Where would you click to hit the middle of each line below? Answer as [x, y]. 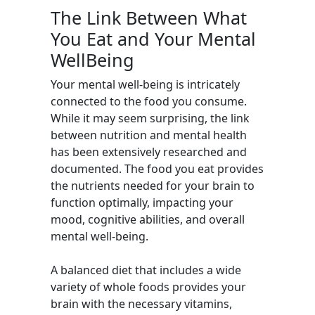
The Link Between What [149, 18]
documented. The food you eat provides [157, 169]
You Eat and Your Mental [153, 39]
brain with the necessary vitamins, [141, 304]
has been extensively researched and [149, 152]
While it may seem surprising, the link [150, 118]
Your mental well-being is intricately [145, 84]
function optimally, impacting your [142, 202]
